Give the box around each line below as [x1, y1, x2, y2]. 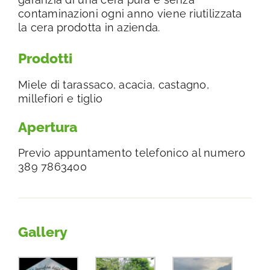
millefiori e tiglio [18, 92, 103, 105]
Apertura [18, 118, 77, 135]
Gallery [18, 223, 67, 240]
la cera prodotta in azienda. [18, 21, 160, 34]
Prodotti [18, 50, 72, 67]
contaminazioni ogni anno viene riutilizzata [18, 7, 242, 20]
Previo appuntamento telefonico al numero [18, 146, 245, 159]
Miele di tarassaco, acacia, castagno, [18, 78, 209, 91]
